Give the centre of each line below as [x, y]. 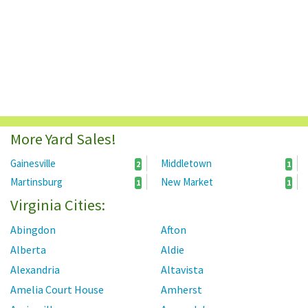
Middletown [186, 164]
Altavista [182, 270]
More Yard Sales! [63, 139]
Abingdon [33, 230]
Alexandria [35, 270]
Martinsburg [36, 182]
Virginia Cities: [58, 205]
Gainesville [33, 164]
